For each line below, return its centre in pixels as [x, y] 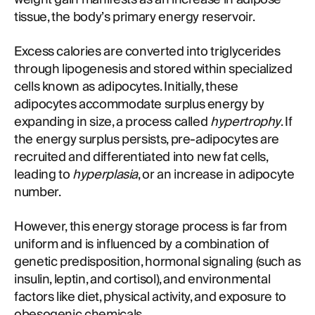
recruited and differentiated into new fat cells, [141, 157]
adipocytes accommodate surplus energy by [139, 104]
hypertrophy [246, 122]
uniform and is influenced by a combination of [142, 244]
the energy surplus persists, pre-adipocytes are [147, 140]
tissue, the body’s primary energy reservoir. [135, 17]
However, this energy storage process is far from [150, 227]
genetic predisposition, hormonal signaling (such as [157, 262]
